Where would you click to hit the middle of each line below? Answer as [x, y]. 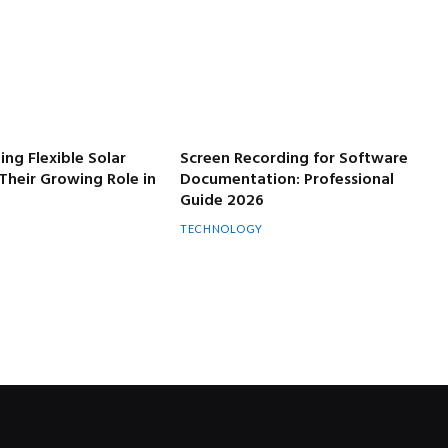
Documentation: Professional [287, 179]
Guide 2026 [222, 200]
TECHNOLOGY [221, 228]
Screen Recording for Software [294, 158]
